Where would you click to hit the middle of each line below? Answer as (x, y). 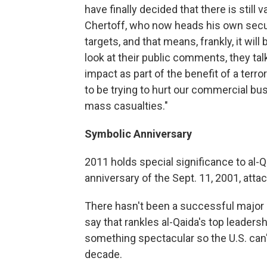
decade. (103, 254)
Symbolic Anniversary (138, 133)
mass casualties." (126, 105)
